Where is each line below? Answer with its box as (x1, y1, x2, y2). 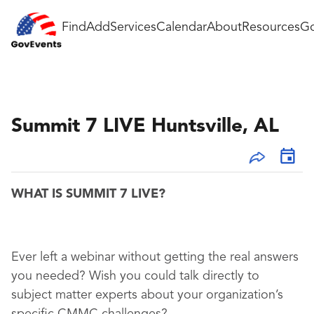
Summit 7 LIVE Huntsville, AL (11, 117, 279, 137)
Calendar (156, 20, 207, 34)
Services (110, 20, 156, 34)
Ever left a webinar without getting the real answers (11, 251, 299, 264)
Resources (242, 20, 300, 34)
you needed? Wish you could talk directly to (11, 270, 259, 283)
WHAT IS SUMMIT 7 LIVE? (11, 188, 165, 201)
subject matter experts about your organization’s (11, 289, 283, 302)
